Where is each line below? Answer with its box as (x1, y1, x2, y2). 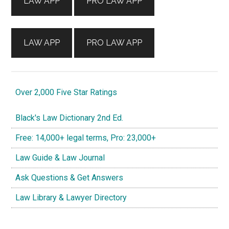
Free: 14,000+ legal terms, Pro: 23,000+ (11, 132, 156, 143)
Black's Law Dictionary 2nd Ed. (11, 112, 124, 123)
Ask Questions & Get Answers (11, 172, 124, 182)
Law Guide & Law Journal (11, 152, 105, 163)
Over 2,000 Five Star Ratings (11, 87, 118, 97)
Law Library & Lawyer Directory (11, 192, 127, 202)
